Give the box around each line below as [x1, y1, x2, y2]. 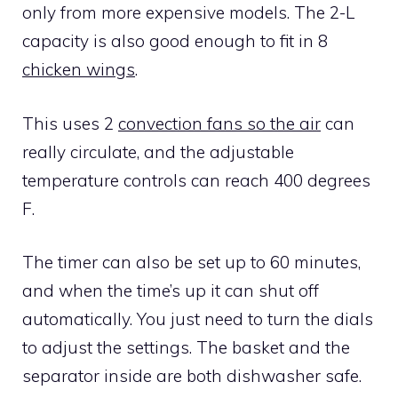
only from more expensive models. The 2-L [22, 2, 354, 24]
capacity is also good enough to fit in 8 [22, 30, 328, 52]
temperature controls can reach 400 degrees [22, 169, 370, 191]
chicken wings [22, 59, 135, 81]
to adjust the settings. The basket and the [22, 337, 350, 359]
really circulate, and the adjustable [22, 140, 294, 163]
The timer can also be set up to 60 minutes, [22, 251, 361, 274]
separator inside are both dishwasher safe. [22, 365, 362, 387]
